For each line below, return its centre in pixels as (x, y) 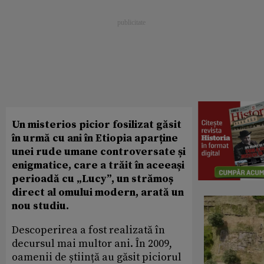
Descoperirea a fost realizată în (88, 230)
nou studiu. (40, 206)
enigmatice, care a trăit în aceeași (98, 165)
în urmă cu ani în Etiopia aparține (95, 138)
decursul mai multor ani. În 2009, (92, 243)
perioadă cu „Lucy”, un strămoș (93, 179)
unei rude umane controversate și (99, 151)
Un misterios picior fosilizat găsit (97, 124)
